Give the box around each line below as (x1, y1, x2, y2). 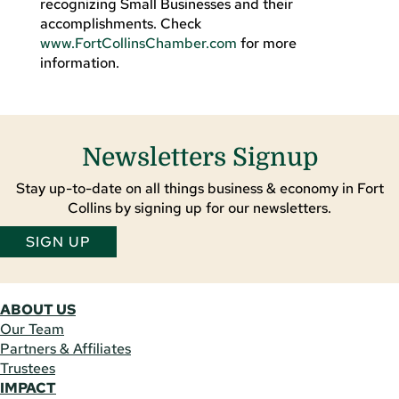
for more (236, 33, 297, 53)
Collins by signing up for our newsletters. (68, 198, 331, 217)
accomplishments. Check (39, 13, 201, 33)
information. (39, 53, 119, 72)
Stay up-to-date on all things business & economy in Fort (15, 178, 384, 198)
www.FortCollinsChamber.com (39, 33, 237, 53)
